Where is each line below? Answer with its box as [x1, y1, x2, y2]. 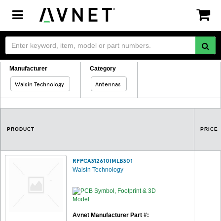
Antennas [95, 80, 121, 88]
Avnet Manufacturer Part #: [73, 212, 149, 219]
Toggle [11, 6, 53, 22]
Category [90, 65, 116, 72]
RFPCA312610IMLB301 [73, 156, 133, 164]
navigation [11, 26, 76, 41]
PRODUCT [7, 126, 35, 132]
